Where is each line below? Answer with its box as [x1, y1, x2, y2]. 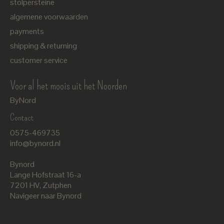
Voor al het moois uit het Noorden [10, 78, 127, 93]
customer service [10, 55, 67, 66]
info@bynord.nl [10, 138, 60, 149]
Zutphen [42, 180, 71, 191]
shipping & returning [10, 40, 77, 51]
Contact [10, 111, 33, 123]
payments [10, 26, 44, 37]
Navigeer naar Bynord [10, 190, 81, 201]
